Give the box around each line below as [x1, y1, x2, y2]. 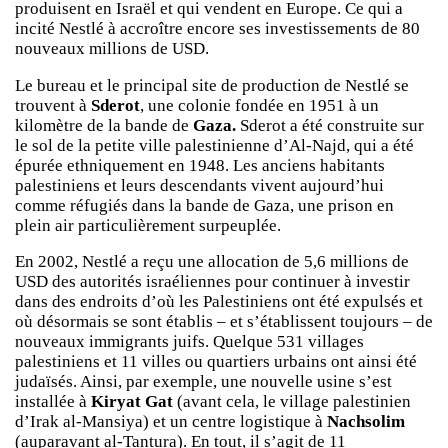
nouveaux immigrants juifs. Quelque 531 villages [15, 332, 364, 352]
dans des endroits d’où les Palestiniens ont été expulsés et [15, 292, 423, 312]
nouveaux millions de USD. [15, 38, 209, 58]
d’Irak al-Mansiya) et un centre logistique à [15, 412, 327, 432]
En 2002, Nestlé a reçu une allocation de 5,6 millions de [15, 252, 409, 272]
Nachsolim [327, 412, 405, 432]
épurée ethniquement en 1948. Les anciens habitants [15, 155, 385, 175]
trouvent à [15, 95, 91, 115]
